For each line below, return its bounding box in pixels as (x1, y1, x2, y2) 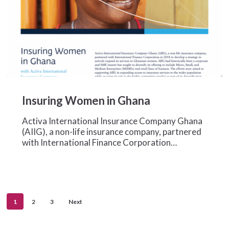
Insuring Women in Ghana (21, 93, 150, 107)
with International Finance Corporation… (21, 136, 177, 148)
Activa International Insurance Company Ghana (21, 115, 202, 126)
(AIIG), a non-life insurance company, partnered (21, 126, 201, 137)
